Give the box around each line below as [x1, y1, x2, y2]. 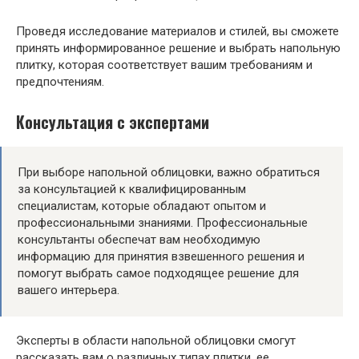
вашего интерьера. [18, 283, 119, 298]
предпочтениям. [16, 74, 104, 89]
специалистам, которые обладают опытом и [18, 199, 266, 214]
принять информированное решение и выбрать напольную [16, 40, 341, 55]
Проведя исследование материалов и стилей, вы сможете [16, 23, 339, 38]
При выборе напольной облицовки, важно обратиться [18, 165, 320, 180]
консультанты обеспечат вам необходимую [18, 232, 260, 248]
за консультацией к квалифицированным [18, 182, 246, 197]
